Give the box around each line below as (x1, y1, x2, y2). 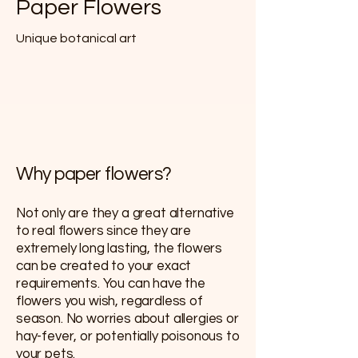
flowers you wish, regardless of (16, 293, 203, 308)
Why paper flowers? (16, 164, 172, 184)
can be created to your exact (16, 258, 192, 273)
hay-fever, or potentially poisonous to (16, 328, 240, 344)
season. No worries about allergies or (16, 311, 239, 326)
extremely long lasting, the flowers (16, 241, 223, 256)
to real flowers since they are (16, 223, 191, 238)
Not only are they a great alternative (16, 205, 234, 221)
